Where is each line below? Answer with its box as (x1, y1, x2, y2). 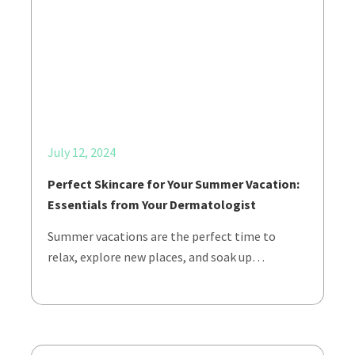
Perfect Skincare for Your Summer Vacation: (48, 176, 300, 192)
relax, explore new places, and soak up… (48, 249, 265, 265)
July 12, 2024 (48, 144, 116, 160)
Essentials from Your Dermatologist (48, 197, 258, 212)
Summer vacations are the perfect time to (48, 228, 276, 244)
